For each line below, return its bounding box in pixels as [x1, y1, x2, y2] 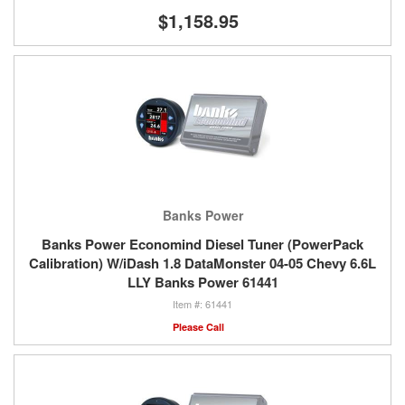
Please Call [172, 320, 224, 334]
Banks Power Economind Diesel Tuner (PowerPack [42, 234, 363, 255]
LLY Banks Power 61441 [127, 272, 278, 293]
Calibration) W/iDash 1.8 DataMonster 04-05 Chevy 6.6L [29, 253, 376, 274]
